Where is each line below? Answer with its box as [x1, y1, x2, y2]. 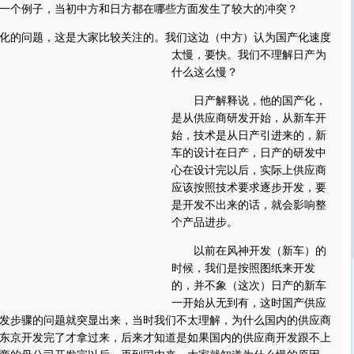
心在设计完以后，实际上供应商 [171, 164, 326, 176]
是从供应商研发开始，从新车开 [171, 112, 326, 124]
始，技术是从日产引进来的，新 [171, 130, 326, 141]
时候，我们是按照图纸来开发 [171, 262, 315, 274]
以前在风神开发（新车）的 [171, 245, 326, 257]
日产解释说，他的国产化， [171, 95, 326, 107]
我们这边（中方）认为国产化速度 [165, 32, 331, 43]
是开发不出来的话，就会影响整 [171, 199, 326, 211]
